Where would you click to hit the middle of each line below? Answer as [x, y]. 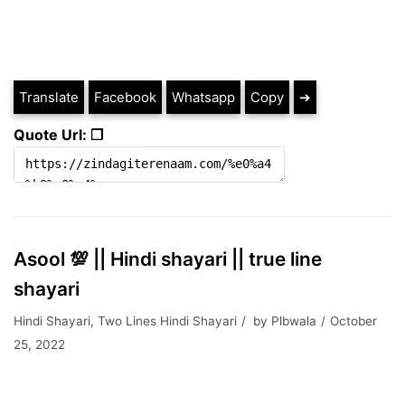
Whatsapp [203, 97]
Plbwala [294, 321]
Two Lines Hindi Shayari [167, 321]
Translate [49, 97]
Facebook [125, 97]
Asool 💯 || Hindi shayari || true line [168, 259]
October [353, 321]
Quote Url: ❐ [58, 135]
